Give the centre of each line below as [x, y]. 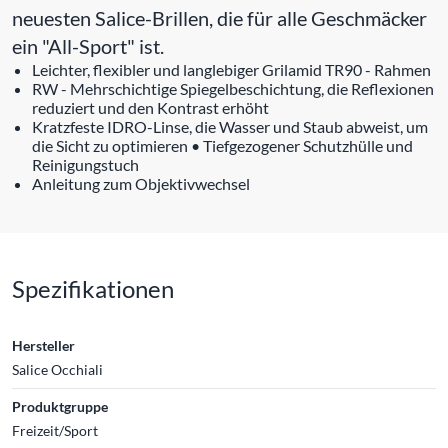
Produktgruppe [60, 406]
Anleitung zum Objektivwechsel [141, 183]
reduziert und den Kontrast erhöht [150, 107]
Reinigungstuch [85, 164]
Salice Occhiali [57, 369]
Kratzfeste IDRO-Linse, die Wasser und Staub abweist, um [230, 126]
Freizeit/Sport [55, 430]
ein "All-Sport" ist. [88, 46]
